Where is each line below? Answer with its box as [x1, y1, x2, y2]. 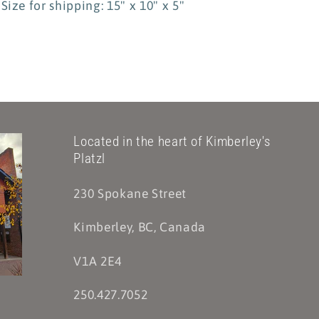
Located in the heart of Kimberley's [73, 132, 271, 150]
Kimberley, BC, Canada [73, 220, 206, 235]
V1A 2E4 [73, 253, 122, 268]
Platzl [73, 150, 106, 167]
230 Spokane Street [73, 186, 187, 201]
